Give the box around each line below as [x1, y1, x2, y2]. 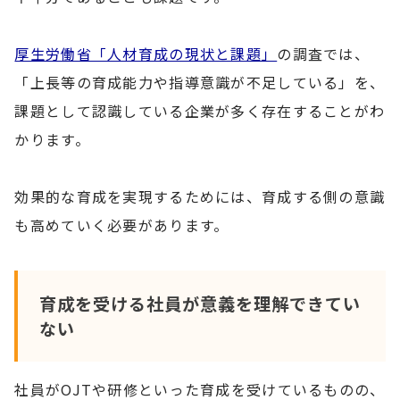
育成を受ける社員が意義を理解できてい [38, 290, 361, 316]
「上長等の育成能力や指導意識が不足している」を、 [14, 71, 386, 93]
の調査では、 [277, 42, 370, 64]
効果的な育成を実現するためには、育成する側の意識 [14, 185, 386, 207]
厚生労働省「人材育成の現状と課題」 [14, 42, 278, 64]
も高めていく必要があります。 [14, 213, 229, 236]
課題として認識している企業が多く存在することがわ [14, 99, 386, 121]
